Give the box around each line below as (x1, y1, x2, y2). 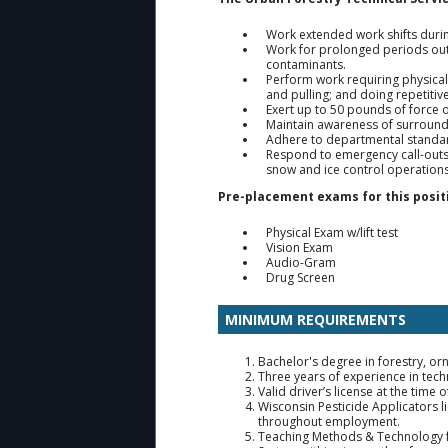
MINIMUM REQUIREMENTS (225, 309, 406, 329)
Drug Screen (266, 268, 335, 286)
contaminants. (266, 55, 346, 73)
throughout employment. (258, 412, 403, 430)
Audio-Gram (266, 253, 336, 271)
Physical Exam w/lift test (266, 223, 398, 241)
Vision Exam (266, 238, 333, 256)
